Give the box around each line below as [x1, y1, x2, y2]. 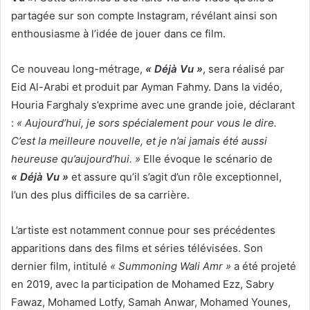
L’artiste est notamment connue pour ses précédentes [11, 224, 275, 237]
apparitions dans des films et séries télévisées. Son [11, 241, 263, 255]
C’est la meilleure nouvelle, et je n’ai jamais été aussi [11, 134, 267, 148]
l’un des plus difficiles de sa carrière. [11, 188, 190, 202]
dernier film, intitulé [11, 259, 110, 273]
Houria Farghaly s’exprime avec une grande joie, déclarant [11, 98, 295, 112]
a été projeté [231, 259, 296, 273]
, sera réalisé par [203, 62, 284, 76]
